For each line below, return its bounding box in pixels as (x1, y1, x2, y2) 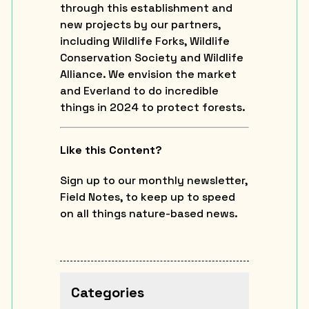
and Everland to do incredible (59, 83, 219, 98)
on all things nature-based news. (59, 206, 238, 221)
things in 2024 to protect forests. (59, 99, 246, 114)
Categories (70, 283, 144, 301)
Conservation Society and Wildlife (59, 50, 243, 65)
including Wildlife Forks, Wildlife (59, 33, 230, 48)
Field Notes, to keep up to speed (59, 189, 235, 204)
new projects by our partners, (59, 17, 221, 32)
